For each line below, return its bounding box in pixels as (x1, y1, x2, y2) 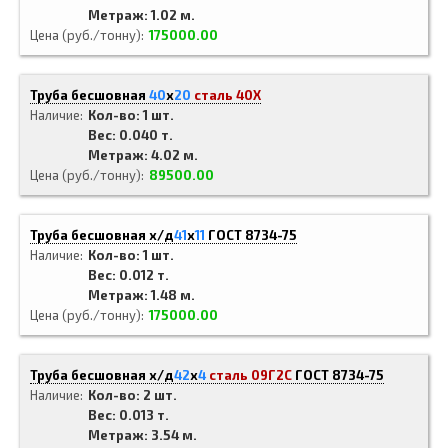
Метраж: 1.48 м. (88, 287, 195, 303)
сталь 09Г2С (209, 367, 292, 383)
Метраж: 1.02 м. (88, 7, 195, 23)
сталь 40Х (194, 87, 261, 103)
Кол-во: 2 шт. (88, 387, 177, 403)
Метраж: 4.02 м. (88, 147, 198, 163)
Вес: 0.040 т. (88, 127, 173, 143)
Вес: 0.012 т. (88, 267, 169, 283)
